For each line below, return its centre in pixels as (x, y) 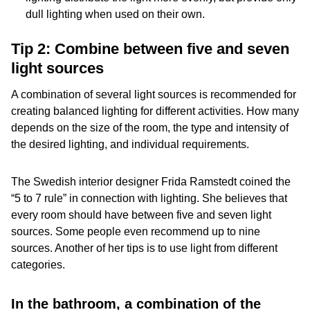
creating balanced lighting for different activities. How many (155, 111)
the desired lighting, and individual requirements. (130, 144)
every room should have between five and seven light (141, 215)
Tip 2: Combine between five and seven (150, 49)
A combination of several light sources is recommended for (154, 94)
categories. (38, 265)
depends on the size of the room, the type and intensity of (150, 128)
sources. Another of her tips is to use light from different (144, 248)
